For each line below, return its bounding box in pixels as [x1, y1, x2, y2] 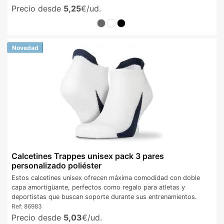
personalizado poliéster [11, 160, 101, 171]
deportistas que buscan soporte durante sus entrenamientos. [11, 192, 197, 200]
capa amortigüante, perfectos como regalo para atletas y [11, 183, 185, 191]
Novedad [12, 43, 38, 51]
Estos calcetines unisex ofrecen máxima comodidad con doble [11, 173, 200, 181]
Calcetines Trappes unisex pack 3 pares [11, 151, 164, 161]
